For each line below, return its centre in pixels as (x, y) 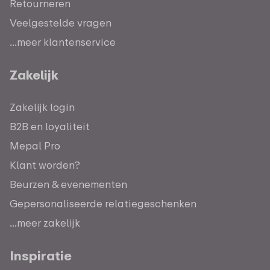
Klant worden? (45, 165)
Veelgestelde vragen (61, 22)
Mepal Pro (35, 145)
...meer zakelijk (45, 222)
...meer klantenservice (63, 42)
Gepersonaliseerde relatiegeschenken (103, 203)
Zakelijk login (42, 107)
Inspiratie (41, 255)
